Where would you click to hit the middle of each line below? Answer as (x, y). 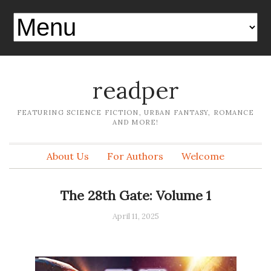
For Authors (135, 156)
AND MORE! (135, 122)
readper (135, 90)
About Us (68, 156)
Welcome (203, 156)
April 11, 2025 (135, 217)
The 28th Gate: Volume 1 (135, 196)
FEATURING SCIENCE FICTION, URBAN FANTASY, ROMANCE (135, 113)
